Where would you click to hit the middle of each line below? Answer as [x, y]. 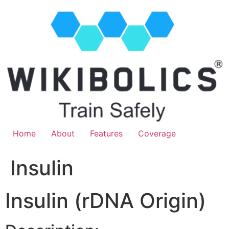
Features [106, 133]
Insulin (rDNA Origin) [106, 200]
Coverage [157, 133]
